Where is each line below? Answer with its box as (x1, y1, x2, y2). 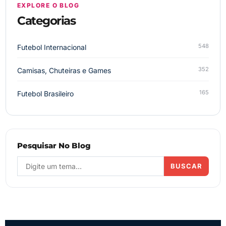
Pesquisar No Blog (17, 140, 91, 150)
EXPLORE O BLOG (17, 1, 80, 9)
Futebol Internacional (17, 42, 86, 51)
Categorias (17, 13, 75, 28)
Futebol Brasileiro (17, 89, 74, 98)
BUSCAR (171, 161, 202, 170)
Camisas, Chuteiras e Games (17, 66, 111, 75)
